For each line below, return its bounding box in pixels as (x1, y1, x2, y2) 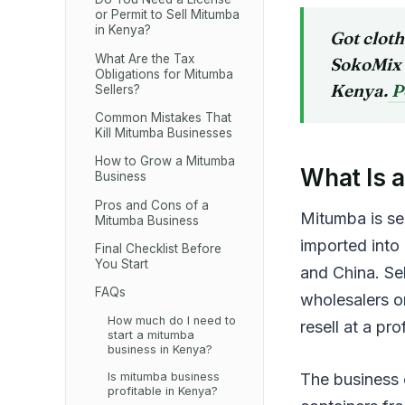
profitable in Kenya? (107, 384, 218, 399)
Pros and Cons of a (95, 197, 210, 212)
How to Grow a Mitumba (95, 154, 236, 169)
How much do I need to (107, 313, 236, 327)
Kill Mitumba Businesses (95, 125, 233, 140)
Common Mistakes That (95, 109, 232, 125)
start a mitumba (107, 327, 194, 342)
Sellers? (95, 81, 141, 97)
